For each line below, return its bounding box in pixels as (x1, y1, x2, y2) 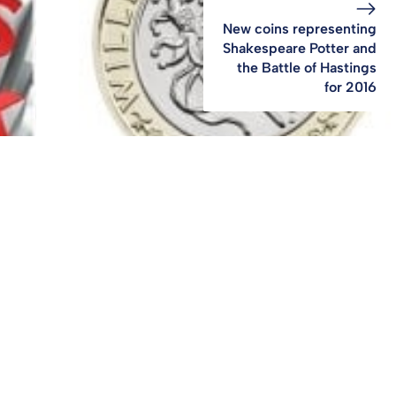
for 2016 (324, 78, 377, 95)
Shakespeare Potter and (222, 39, 377, 57)
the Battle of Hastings (236, 58, 377, 76)
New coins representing (222, 19, 377, 37)
